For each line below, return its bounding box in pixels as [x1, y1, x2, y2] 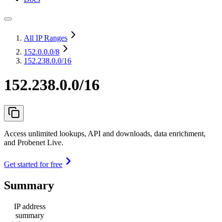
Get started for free [4, 160, 62, 168]
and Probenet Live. [4, 138, 63, 147]
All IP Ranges [24, 34, 67, 42]
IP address [14, 202, 46, 211]
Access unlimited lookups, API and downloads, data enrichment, [4, 129, 206, 138]
